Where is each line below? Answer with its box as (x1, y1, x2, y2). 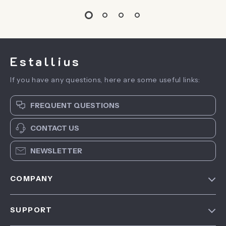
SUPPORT (10, 205, 52, 215)
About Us (10, 211, 43, 221)
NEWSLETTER (30, 146, 82, 156)
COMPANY (10, 174, 53, 184)
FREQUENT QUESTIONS (30, 101, 120, 110)
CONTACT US (30, 124, 79, 133)
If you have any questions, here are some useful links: (10, 75, 200, 85)
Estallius (10, 53, 82, 70)
